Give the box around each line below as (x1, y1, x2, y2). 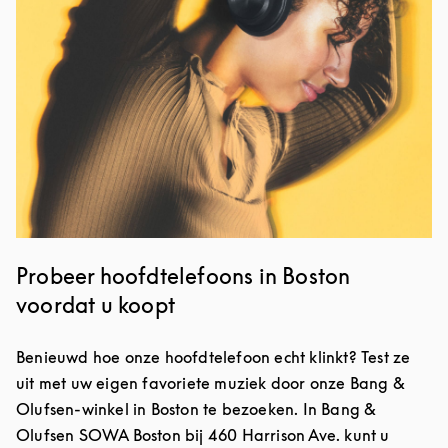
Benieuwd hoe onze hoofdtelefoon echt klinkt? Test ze (16, 347, 411, 368)
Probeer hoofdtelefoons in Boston (16, 263, 351, 290)
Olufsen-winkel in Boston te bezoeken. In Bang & (16, 399, 377, 420)
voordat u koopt (16, 292, 175, 319)
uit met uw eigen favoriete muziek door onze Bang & (16, 373, 406, 394)
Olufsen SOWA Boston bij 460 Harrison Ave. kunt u (16, 425, 390, 446)
